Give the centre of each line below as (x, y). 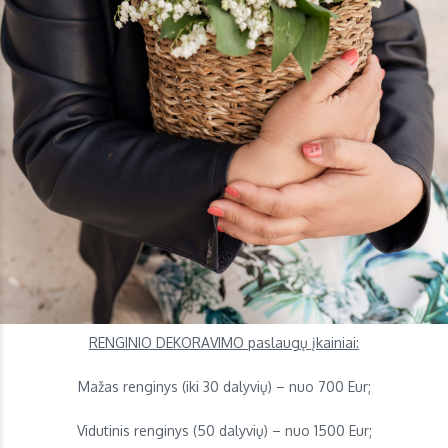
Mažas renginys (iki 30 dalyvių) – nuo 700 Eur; (224, 387)
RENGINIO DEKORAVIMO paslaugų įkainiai (222, 343)
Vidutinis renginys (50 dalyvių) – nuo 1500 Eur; (224, 431)
